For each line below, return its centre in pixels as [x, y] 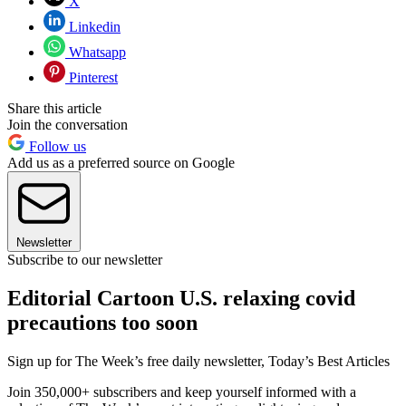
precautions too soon [102, 323]
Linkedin [93, 27]
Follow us [56, 147]
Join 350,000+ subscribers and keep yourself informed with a [182, 392]
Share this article [54, 109]
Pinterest [92, 78]
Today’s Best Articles [329, 362]
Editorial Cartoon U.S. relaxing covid [181, 299]
